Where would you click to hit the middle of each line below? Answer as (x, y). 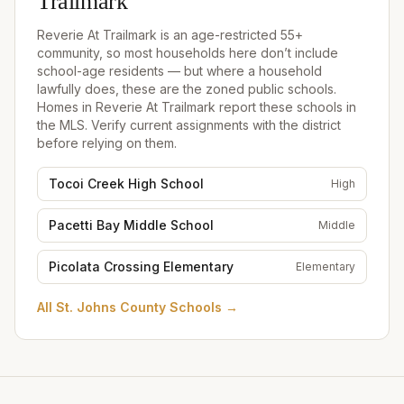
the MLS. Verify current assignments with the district (189, 125)
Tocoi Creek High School (126, 184)
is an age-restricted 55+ (230, 35)
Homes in (66, 107)
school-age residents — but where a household (179, 71)
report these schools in (286, 107)
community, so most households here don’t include (188, 53)
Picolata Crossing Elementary (141, 266)
